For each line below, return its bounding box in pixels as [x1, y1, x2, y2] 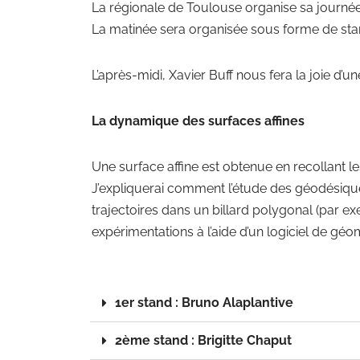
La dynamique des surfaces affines [92, 113, 305, 129]
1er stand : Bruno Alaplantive [115, 295, 293, 310]
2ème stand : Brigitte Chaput [115, 333, 292, 348]
